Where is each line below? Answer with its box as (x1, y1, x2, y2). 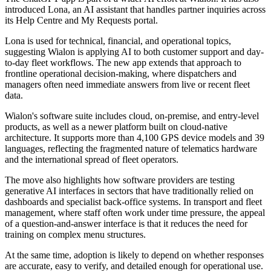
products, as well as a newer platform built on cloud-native (5, 122, 227, 132)
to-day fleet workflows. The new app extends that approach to (5, 57, 241, 68)
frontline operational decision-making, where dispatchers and (5, 68, 237, 79)
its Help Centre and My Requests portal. (5, 15, 158, 26)
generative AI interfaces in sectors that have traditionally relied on (5, 186, 253, 197)
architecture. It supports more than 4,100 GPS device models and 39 (5, 132, 264, 143)
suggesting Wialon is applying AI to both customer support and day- (5, 47, 264, 57)
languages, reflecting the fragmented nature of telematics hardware (5, 143, 257, 154)
